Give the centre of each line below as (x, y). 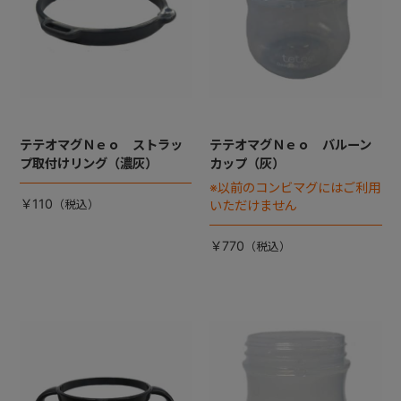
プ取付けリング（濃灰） (88, 164)
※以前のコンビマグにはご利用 (294, 188)
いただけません (253, 206)
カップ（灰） (247, 164)
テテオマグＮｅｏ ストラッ (101, 145)
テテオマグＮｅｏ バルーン (290, 145)
